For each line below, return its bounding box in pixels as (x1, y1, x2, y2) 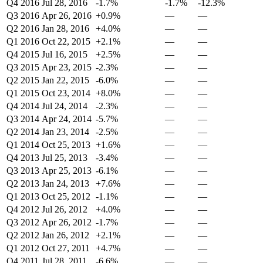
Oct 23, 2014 (42, 87, 90, 98)
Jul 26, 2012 (42, 204, 87, 214)
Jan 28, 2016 (42, 23, 89, 33)
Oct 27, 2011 (42, 242, 90, 253)
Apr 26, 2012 (42, 217, 92, 227)
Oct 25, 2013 (42, 139, 90, 150)
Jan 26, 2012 (42, 230, 89, 240)
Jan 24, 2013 (42, 178, 89, 188)
